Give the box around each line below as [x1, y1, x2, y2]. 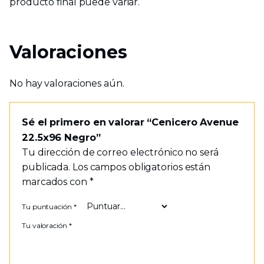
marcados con [22, 176, 90, 188]
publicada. [22, 161, 71, 173]
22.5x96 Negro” [22, 131, 101, 144]
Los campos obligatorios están [72, 161, 211, 173]
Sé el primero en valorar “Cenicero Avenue [22, 116, 239, 128]
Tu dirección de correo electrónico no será [22, 147, 219, 159]
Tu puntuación [22, 202, 74, 212]
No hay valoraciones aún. [9, 78, 124, 89]
